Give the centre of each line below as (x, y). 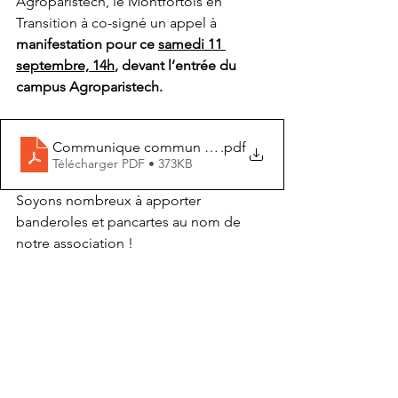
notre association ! (76, 243)
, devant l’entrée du (177, 65)
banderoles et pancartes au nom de (130, 222)
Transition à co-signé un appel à (118, 23)
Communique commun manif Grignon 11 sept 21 (207, 147)
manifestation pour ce (87, 44)
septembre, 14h (65, 65)
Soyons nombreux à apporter (110, 200)
